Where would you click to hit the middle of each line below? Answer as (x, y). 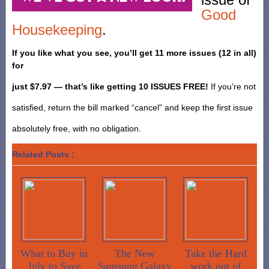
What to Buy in (54, 253)
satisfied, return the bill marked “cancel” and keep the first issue (132, 107)
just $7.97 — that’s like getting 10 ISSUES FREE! (110, 86)
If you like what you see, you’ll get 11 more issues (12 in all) (134, 53)
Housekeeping (57, 30)
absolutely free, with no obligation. (77, 128)
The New (135, 253)
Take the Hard (216, 253)
